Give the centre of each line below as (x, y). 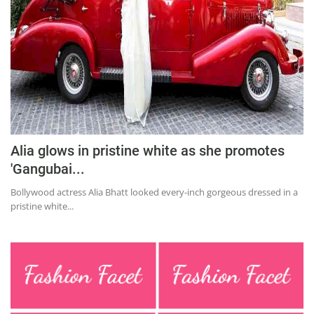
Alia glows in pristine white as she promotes (148, 150)
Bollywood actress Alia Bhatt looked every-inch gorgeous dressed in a (154, 192)
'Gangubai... (48, 169)
